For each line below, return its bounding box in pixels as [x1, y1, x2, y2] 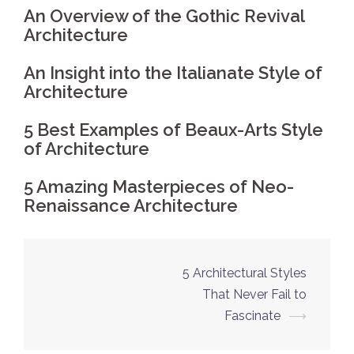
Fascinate [224, 307, 281, 323]
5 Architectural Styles [183, 265, 307, 281]
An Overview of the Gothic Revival [24, 5, 304, 26]
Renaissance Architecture [24, 194, 238, 216]
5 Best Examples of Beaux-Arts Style [24, 119, 323, 140]
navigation [47, 292, 157, 318]
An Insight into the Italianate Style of [24, 62, 322, 83]
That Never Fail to [202, 286, 307, 302]
